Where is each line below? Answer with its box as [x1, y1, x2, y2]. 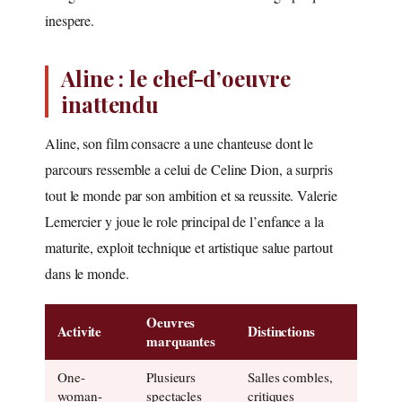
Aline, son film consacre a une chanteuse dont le [45, 133, 314, 153]
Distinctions [248, 320, 315, 341]
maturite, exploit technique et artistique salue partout [45, 237, 333, 257]
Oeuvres [146, 311, 196, 332]
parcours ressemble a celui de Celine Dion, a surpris [45, 159, 333, 179]
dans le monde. [45, 263, 129, 283]
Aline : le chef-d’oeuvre [61, 63, 291, 92]
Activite [57, 320, 102, 341]
